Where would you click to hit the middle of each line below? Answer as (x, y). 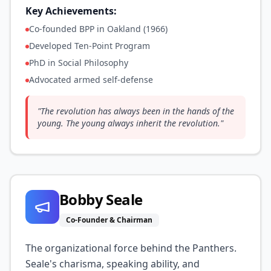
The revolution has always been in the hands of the (137, 111)
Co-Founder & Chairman (109, 220)
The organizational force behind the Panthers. (131, 248)
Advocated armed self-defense (91, 80)
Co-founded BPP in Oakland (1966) (98, 29)
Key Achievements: (71, 11)
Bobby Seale (101, 199)
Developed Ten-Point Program (90, 46)
